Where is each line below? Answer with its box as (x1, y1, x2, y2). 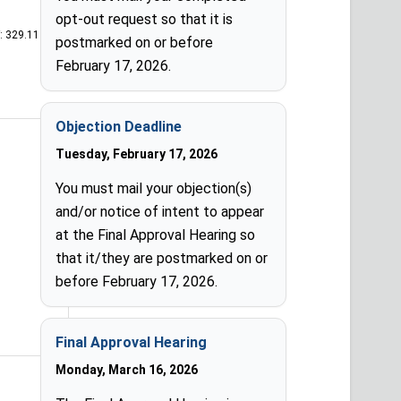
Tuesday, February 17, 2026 (55, 147, 218, 161)
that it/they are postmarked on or (55, 250, 269, 267)
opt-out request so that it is (55, 11, 234, 28)
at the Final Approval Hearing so (55, 226, 256, 243)
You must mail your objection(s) (55, 180, 252, 197)
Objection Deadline (55, 118, 183, 135)
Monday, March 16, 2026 (55, 363, 199, 377)
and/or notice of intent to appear (55, 203, 265, 220)
